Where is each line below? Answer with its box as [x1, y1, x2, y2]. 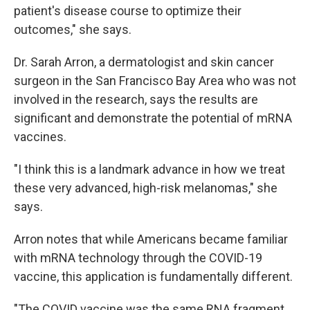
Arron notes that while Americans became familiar [14, 232, 288, 246]
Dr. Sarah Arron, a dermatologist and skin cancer [14, 55, 274, 69]
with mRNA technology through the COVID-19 [14, 250, 262, 265]
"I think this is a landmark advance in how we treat [14, 162, 285, 176]
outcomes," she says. [14, 22, 131, 37]
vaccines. [14, 129, 66, 144]
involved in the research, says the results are [14, 92, 258, 107]
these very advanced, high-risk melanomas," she [14, 181, 277, 195]
